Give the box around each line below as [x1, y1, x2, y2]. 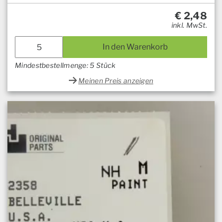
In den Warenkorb [102, 42, 168, 52]
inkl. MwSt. [171, 21, 207, 30]
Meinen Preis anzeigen [78, 76, 154, 85]
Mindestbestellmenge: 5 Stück [15, 61, 116, 70]
